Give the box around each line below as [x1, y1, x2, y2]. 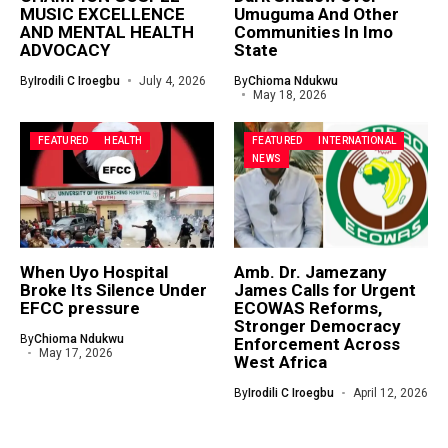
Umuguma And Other [234, 3, 399, 24]
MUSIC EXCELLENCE [20, 3, 185, 24]
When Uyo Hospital [20, 261, 168, 282]
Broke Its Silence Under [20, 279, 207, 300]
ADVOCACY [20, 39, 110, 60]
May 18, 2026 [252, 87, 327, 102]
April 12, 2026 [352, 385, 428, 400]
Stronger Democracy [234, 315, 401, 336]
